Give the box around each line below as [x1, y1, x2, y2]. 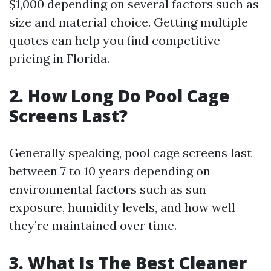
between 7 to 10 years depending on [9, 163, 211, 178]
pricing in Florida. [9, 51, 109, 66]
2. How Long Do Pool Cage [9, 84, 230, 107]
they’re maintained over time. [9, 218, 177, 233]
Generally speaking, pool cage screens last [9, 145, 252, 160]
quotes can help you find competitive [9, 33, 220, 48]
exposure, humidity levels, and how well [9, 200, 235, 215]
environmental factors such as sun [9, 181, 206, 197]
